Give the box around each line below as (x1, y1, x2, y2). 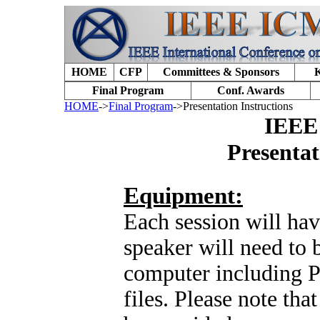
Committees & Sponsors (163, 66, 279, 78)
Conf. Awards (217, 84, 284, 96)
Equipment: (124, 183, 243, 209)
